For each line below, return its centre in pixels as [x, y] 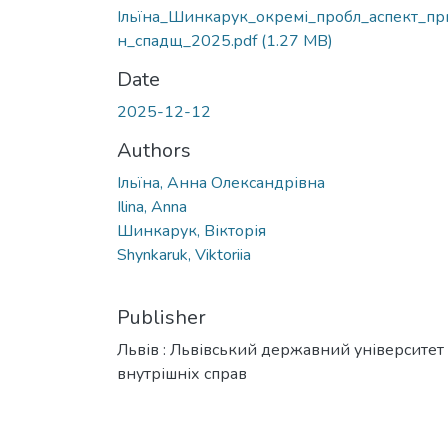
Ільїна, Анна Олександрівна [221, 182]
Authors [154, 150]
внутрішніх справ [182, 373]
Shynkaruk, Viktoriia [184, 254]
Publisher [161, 317]
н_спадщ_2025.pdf [189, 40]
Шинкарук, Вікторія [191, 230]
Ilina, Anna [152, 206]
